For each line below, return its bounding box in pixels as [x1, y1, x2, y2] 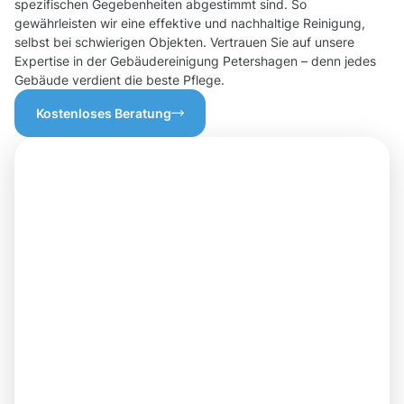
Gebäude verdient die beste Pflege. [14, 72, 225, 88]
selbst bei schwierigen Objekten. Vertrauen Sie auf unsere [14, 34, 354, 50]
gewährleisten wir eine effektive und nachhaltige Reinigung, [14, 15, 365, 32]
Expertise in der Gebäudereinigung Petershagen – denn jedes [14, 53, 376, 69]
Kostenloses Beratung [36, 106, 171, 122]
